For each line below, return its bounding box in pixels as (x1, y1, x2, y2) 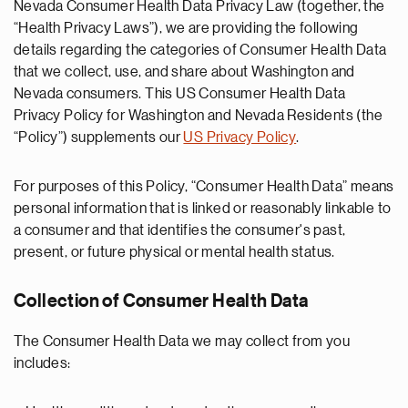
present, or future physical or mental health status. (14, 245, 335, 260)
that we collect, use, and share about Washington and (14, 65, 355, 79)
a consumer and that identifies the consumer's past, (14, 223, 346, 238)
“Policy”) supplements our (14, 130, 184, 145)
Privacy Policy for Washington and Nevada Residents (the (14, 108, 382, 123)
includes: (14, 356, 71, 371)
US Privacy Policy (183, 130, 297, 145)
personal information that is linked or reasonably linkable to (14, 201, 392, 216)
